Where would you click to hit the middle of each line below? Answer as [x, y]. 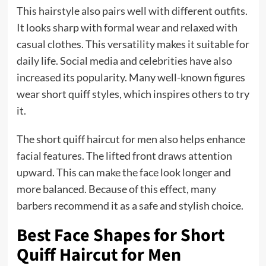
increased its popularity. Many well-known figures [131, 77]
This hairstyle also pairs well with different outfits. [132, 10]
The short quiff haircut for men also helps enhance [131, 139]
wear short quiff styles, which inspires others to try [133, 94]
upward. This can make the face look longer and [123, 172]
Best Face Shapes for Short [120, 235]
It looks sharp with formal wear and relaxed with [127, 27]
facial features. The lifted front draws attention [124, 155]
